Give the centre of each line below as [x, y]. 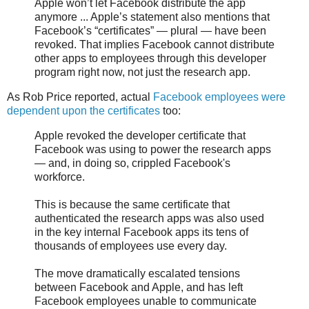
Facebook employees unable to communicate [146, 301]
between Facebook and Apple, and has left [139, 287]
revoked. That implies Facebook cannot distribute [154, 45]
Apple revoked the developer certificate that [140, 135]
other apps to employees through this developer [150, 59]
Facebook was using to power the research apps [153, 149]
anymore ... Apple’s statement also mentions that [152, 17]
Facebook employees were [219, 97]
